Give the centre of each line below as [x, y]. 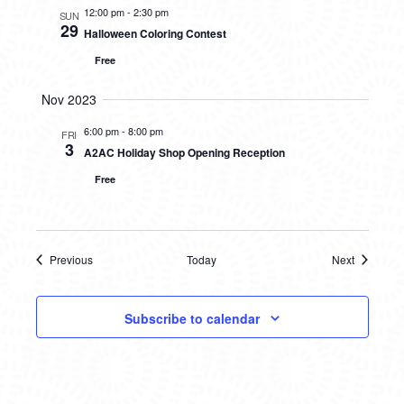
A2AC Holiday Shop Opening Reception [184, 152]
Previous [71, 259]
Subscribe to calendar [192, 319]
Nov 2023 [69, 99]
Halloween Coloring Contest [155, 33]
